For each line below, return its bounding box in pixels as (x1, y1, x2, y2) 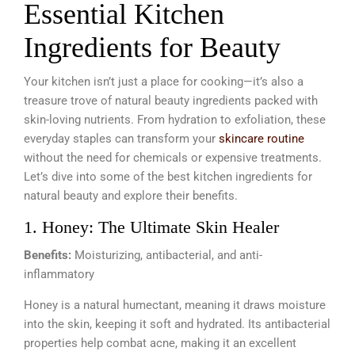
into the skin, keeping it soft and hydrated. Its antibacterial (24, 316, 330, 331)
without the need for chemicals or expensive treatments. (24, 150, 322, 165)
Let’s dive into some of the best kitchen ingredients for (24, 169, 312, 184)
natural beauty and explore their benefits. (24, 188, 238, 203)
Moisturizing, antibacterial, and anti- (71, 247, 262, 262)
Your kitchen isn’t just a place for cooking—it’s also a (24, 74, 303, 89)
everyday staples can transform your (24, 131, 219, 146)
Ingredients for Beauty (24, 31, 281, 63)
